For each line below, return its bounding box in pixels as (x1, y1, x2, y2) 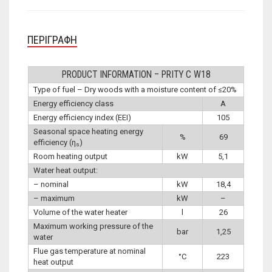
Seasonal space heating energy (33, 126, 143, 136)
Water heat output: (33, 165, 98, 175)
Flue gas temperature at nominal (33, 246, 146, 256)
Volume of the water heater (33, 207, 127, 217)
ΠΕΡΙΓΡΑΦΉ (27, 33, 77, 46)
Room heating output (33, 151, 107, 161)
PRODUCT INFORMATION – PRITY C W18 (61, 69, 211, 80)
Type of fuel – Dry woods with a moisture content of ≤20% (33, 84, 237, 94)
